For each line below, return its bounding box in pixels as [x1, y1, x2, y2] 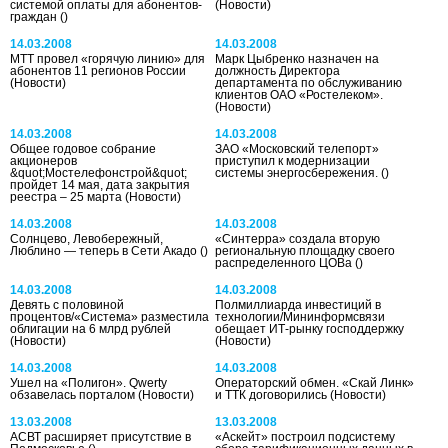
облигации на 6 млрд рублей [10, 321, 171, 336]
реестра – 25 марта [10, 189, 125, 204]
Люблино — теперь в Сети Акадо [10, 243, 200, 258]
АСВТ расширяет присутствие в [10, 429, 191, 444]
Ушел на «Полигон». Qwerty [10, 375, 167, 390]
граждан [10, 9, 60, 24]
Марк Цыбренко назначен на [215, 51, 380, 66]
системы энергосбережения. [215, 165, 382, 180]
